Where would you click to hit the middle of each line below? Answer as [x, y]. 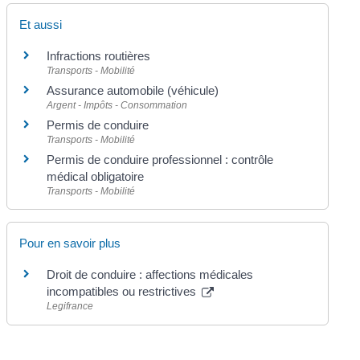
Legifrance [70, 307]
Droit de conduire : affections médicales [150, 275]
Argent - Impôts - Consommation [117, 105]
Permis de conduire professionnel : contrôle [160, 160]
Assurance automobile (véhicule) [133, 90]
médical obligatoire [96, 176]
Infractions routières [99, 56]
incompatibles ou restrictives [123, 292]
